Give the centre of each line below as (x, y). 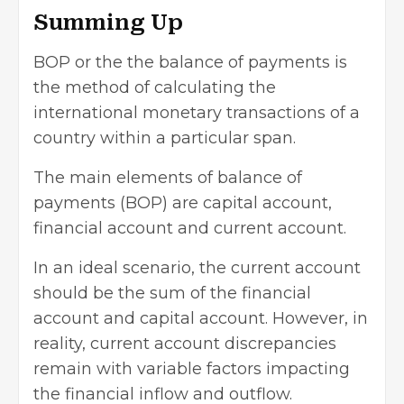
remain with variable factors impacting (192, 368)
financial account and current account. (192, 228)
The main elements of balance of (168, 177)
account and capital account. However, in (201, 318)
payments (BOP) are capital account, (183, 202)
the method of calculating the (155, 87)
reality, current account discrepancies (185, 343)
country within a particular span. (167, 138)
